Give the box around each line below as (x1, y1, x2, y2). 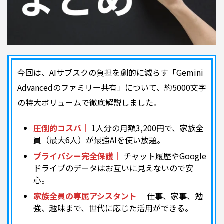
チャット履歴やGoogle (121, 149, 206, 162)
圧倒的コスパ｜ (33, 121, 89, 134)
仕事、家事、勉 (145, 189, 203, 202)
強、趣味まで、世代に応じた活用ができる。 (33, 201, 193, 214)
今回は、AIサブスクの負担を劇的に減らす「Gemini (17, 66, 203, 78)
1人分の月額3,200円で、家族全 (89, 121, 204, 134)
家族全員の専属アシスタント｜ (33, 189, 145, 202)
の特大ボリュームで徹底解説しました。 (17, 96, 161, 108)
